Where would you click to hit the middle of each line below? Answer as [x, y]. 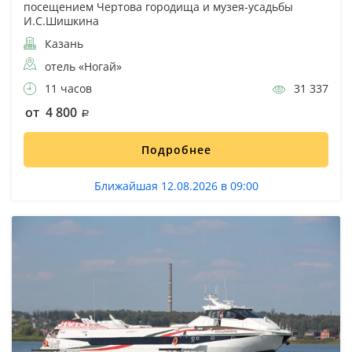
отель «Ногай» [83, 67]
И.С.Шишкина [61, 21]
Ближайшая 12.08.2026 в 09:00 [176, 186]
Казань [62, 44]
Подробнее [176, 150]
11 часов [67, 89]
